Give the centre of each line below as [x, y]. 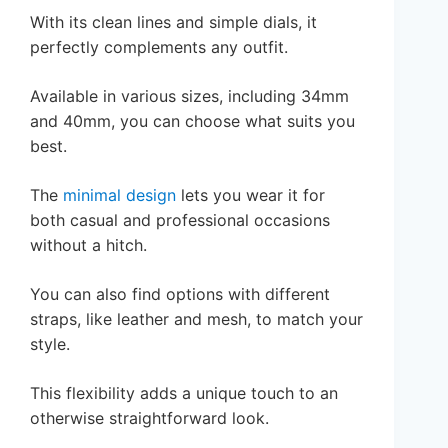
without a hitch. [88, 244]
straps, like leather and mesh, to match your [196, 318]
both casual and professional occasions [180, 219]
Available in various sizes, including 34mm [189, 95]
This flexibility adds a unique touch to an [184, 392]
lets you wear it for [250, 194]
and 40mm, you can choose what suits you [192, 120]
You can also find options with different [180, 293]
